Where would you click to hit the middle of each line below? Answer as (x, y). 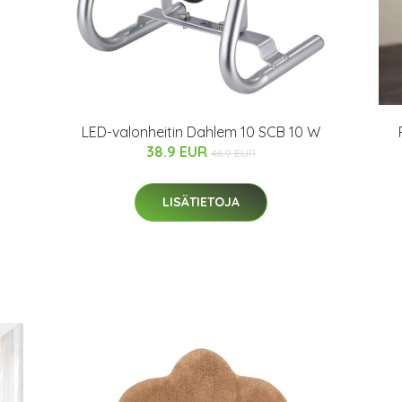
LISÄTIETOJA (201, 202)
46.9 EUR (233, 153)
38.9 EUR (179, 152)
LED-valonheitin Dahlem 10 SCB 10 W (201, 132)
